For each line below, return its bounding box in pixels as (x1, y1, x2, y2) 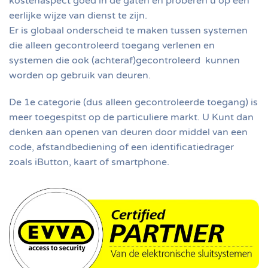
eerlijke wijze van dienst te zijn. (9, 10, 147, 22)
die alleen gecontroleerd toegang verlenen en (9, 39, 215, 51)
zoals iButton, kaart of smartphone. (9, 156, 172, 168)
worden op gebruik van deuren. (9, 69, 151, 81)
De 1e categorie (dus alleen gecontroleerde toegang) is (9, 96, 258, 108)
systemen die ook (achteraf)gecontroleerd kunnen (9, 54, 240, 66)
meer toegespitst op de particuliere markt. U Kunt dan (9, 111, 254, 123)
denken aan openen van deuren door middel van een (9, 126, 248, 138)
